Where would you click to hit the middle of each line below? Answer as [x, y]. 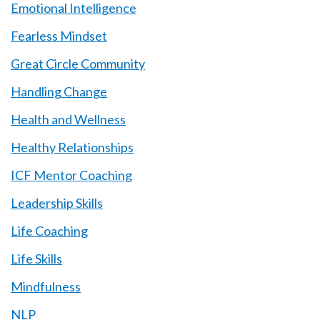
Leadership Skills [57, 203]
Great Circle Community [78, 64]
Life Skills [36, 259]
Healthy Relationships [72, 147]
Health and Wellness [68, 119]
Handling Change [59, 91]
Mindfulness [46, 286]
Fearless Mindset [59, 36]
